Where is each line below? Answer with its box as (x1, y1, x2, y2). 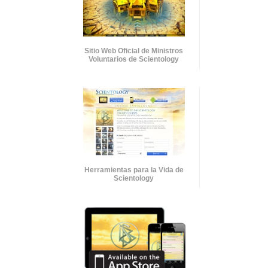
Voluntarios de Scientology (89, 54, 179, 63)
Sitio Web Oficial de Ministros (84, 46, 183, 55)
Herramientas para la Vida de (84, 165, 184, 174)
